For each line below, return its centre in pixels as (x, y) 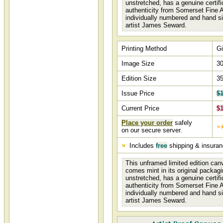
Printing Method (144, 49)
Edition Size (139, 78)
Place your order (147, 123)
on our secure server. (152, 130)
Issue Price (138, 93)
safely (182, 123)
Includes (142, 146)
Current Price (140, 108)
